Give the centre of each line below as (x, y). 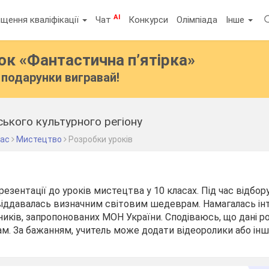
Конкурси (149, 20)
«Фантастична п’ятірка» (107, 60)
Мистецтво (39, 139)
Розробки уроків (101, 139)
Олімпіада (197, 20)
